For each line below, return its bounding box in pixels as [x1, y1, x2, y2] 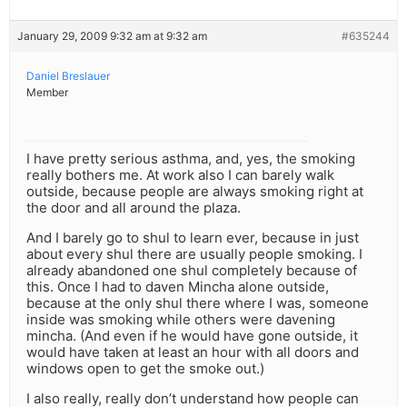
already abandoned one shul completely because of [26, 262, 357, 280]
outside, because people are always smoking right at [26, 183, 363, 201]
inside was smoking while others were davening [26, 311, 335, 329]
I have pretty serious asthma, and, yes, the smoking [26, 150, 355, 168]
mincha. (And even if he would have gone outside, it [26, 327, 358, 345]
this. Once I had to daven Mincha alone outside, [26, 278, 329, 296]
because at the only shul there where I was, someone [26, 294, 369, 313]
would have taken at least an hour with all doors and [26, 343, 359, 362]
